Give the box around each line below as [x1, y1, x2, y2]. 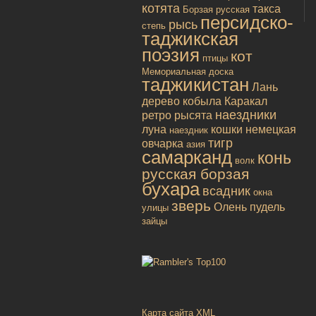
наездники [215, 107, 276, 122]
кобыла [183, 95, 221, 107]
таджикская [142, 28, 238, 49]
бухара [142, 178, 200, 200]
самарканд [142, 146, 232, 168]
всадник [202, 183, 250, 198]
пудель [250, 200, 285, 213]
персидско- [200, 11, 293, 33]
